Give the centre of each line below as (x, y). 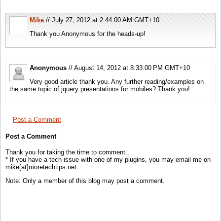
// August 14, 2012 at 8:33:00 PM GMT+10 (129, 68)
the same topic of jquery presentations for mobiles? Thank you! (99, 89)
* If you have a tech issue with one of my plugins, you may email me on (108, 160)
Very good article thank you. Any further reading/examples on (116, 82)
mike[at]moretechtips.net (41, 167)
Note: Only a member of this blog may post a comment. (85, 181)
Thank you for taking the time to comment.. (67, 152)
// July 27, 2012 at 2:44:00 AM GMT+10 (102, 20)
